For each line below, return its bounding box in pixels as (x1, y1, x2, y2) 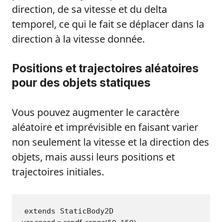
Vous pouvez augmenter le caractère (12, 106, 179, 119)
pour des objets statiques (12, 76, 151, 90)
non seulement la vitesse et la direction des (12, 135, 209, 149)
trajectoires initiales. (12, 165, 104, 179)
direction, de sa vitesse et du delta (12, 2, 167, 16)
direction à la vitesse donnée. (12, 32, 145, 46)
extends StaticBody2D (24, 207, 113, 216)
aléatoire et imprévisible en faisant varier (12, 120, 198, 134)
